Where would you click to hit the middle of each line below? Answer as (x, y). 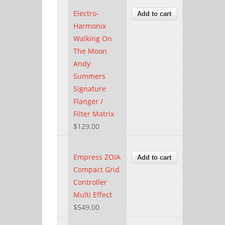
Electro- (86, 13)
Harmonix (90, 26)
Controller (90, 182)
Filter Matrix (94, 114)
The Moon (90, 51)
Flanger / (88, 101)
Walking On (93, 38)
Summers (89, 76)
